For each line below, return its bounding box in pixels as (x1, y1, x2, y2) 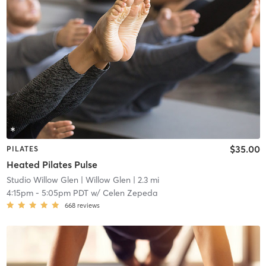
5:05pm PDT (41, 187, 88, 198)
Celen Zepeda (102, 187, 157, 198)
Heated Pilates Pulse (6, 158, 97, 170)
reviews (77, 201, 100, 210)
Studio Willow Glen (6, 174, 78, 185)
